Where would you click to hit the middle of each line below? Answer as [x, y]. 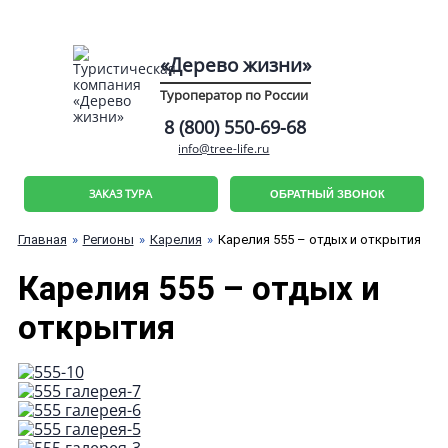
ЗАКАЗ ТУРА [121, 194]
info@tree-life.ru [224, 149]
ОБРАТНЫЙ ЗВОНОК [327, 194]
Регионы [108, 239]
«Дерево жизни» [235, 64]
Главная [42, 239]
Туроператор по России [233, 95]
